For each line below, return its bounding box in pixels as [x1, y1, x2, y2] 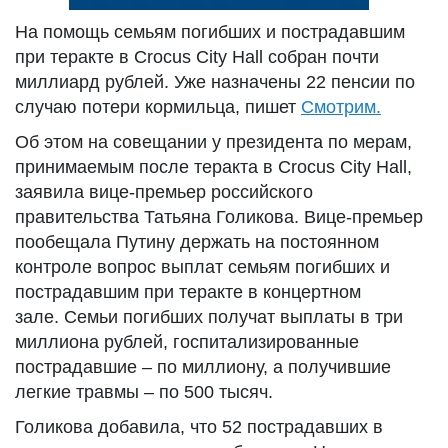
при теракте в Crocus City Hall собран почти [15, 47, 379, 67]
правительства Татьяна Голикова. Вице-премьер [15, 207, 423, 227]
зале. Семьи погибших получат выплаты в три [15, 307, 403, 327]
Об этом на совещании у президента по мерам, [15, 132, 412, 152]
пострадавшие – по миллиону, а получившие [15, 357, 391, 377]
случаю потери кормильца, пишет [15, 97, 301, 117]
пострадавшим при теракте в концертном [15, 282, 361, 302]
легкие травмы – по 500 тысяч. [15, 382, 273, 402]
